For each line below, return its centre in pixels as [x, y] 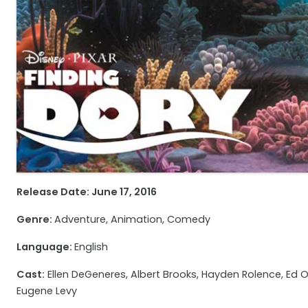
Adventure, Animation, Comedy [132, 219]
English [91, 246]
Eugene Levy [47, 290]
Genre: [35, 219]
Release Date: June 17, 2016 [87, 191]
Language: [45, 246]
